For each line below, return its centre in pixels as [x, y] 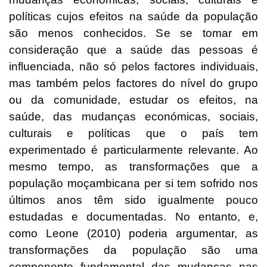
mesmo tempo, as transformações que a [133, 167]
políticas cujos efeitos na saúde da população [133, 17]
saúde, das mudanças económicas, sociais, [133, 117]
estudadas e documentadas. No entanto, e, [133, 217]
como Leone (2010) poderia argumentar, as [133, 234]
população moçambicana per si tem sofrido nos [133, 184]
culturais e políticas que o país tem [133, 133]
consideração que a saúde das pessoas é [133, 50]
